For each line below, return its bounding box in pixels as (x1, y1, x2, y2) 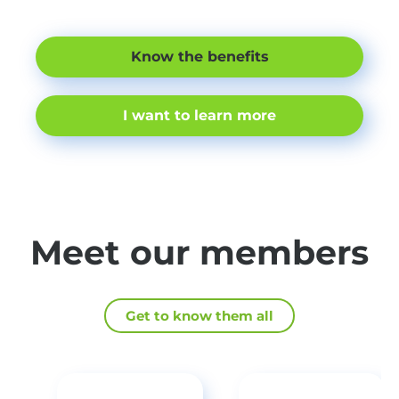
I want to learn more (123, 107, 276, 125)
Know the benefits (130, 48, 269, 66)
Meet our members (30, 232, 369, 274)
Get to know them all (126, 307, 273, 325)
